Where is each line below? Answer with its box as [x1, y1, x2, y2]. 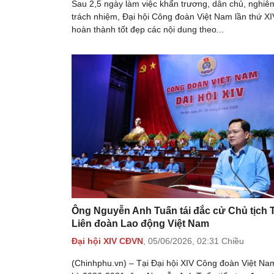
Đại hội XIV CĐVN [72, 236, 143, 246]
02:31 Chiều [197, 236, 244, 246]
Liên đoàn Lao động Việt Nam [72, 218, 209, 229]
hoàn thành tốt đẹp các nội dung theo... [72, 24, 224, 34]
